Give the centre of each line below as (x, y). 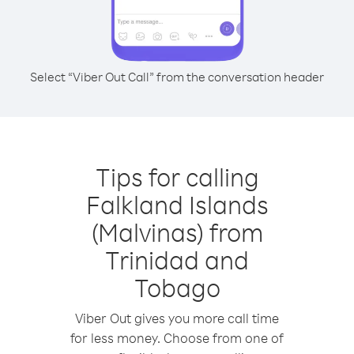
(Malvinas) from (177, 232)
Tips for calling (177, 177)
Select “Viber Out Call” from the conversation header (177, 77)
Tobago (177, 287)
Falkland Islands (177, 204)
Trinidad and (177, 260)
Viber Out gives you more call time (177, 318)
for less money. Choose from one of (177, 338)
